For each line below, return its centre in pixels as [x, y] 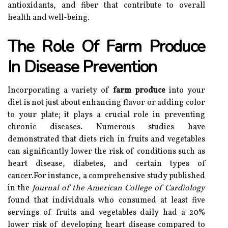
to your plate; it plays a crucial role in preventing [106, 115]
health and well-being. [49, 18]
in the [20, 188]
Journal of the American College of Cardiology [118, 188]
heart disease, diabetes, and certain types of [106, 164]
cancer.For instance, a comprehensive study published [106, 176]
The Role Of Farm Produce [106, 47]
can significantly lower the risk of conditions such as [106, 152]
